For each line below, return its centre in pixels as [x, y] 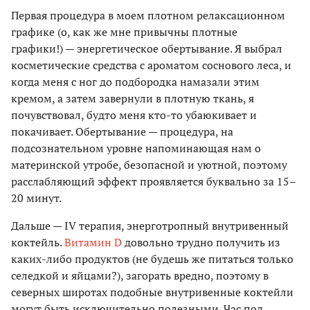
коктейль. [38, 242]
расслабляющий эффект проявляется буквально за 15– [154, 181]
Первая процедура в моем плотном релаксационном [148, 15]
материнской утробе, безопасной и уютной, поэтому [149, 164]
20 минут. [36, 198]
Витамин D [93, 242]
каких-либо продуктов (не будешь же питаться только [152, 258]
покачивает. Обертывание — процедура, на [122, 131]
